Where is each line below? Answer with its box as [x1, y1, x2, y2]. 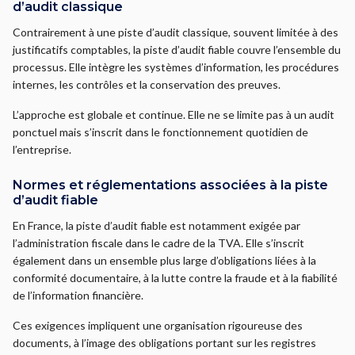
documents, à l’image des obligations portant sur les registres [13, 336, 316, 349]
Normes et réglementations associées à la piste [13, 177, 328, 193]
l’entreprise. [13, 143, 71, 156]
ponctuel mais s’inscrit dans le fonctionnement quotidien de [13, 125, 308, 139]
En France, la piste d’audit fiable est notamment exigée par [13, 219, 300, 232]
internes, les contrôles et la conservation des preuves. [13, 78, 281, 91]
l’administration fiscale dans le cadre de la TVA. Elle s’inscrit [13, 236, 304, 250]
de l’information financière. [13, 288, 143, 302]
